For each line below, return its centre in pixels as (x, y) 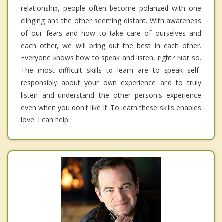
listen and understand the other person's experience (111, 95)
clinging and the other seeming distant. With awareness (111, 20)
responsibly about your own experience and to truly (111, 82)
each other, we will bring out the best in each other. (111, 45)
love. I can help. (45, 119)
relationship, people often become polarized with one (111, 8)
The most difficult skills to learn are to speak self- (111, 70)
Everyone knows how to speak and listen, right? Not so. (111, 57)
